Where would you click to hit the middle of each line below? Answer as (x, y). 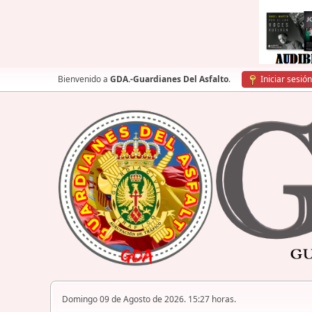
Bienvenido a (84, 79)
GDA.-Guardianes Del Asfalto (169, 79)
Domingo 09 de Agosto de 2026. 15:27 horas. (149, 299)
